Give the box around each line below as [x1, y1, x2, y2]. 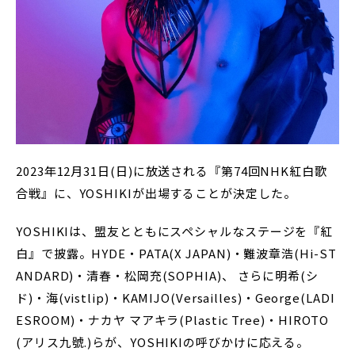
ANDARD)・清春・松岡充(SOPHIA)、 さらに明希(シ [16, 267, 319, 284]
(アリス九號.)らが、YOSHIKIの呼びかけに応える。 [16, 334, 310, 350]
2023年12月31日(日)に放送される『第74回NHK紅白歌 [16, 162, 327, 179]
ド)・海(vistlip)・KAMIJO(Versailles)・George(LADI [16, 289, 335, 306]
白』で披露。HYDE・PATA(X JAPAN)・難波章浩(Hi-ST [16, 245, 337, 261]
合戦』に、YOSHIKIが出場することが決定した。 [16, 185, 296, 201]
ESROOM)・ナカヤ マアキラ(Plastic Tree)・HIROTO [16, 311, 330, 328]
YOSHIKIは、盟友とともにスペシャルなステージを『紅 [16, 223, 334, 239]
